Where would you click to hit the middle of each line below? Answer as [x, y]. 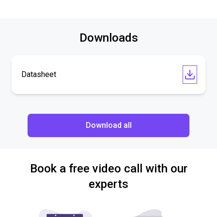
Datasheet [39, 74]
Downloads [108, 38]
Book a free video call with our [108, 169]
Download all [108, 125]
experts [108, 184]
